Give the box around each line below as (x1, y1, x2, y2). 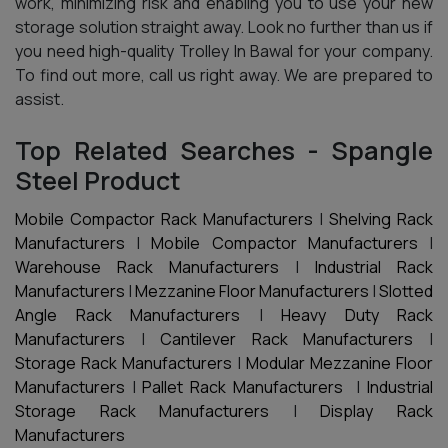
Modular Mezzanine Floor (246, 352, 433, 374)
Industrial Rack (315, 256, 433, 278)
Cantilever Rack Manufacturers (160, 328, 414, 350)
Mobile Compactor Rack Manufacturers (15, 208, 313, 230)
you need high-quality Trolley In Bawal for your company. (15, 40, 433, 62)
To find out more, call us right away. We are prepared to (15, 64, 433, 86)
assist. (15, 88, 64, 110)
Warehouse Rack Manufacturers (15, 256, 279, 278)
